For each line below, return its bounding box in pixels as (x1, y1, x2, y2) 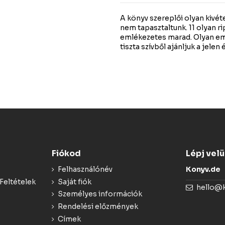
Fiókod (51, 148, 81, 159)
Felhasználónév (57, 165, 113, 174)
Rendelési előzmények (57, 201, 138, 211)
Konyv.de (186, 165, 221, 174)
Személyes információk (57, 189, 142, 199)
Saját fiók (57, 177, 91, 186)
